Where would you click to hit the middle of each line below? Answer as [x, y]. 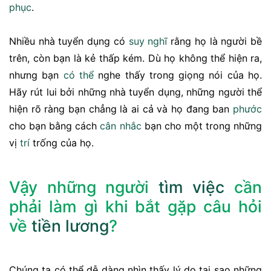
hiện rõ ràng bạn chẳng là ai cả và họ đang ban [121, 109]
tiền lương [70, 226]
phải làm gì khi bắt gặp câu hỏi [135, 207]
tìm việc [191, 187]
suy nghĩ [148, 41]
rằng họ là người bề [215, 41]
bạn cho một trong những [202, 126]
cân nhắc [121, 126]
